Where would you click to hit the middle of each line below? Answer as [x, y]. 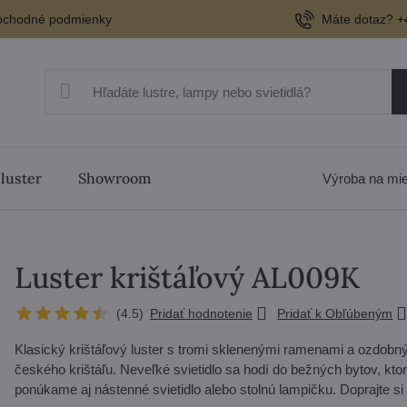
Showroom [114, 178]
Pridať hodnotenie [201, 313]
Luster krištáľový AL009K [187, 278]
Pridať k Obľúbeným [335, 313]
